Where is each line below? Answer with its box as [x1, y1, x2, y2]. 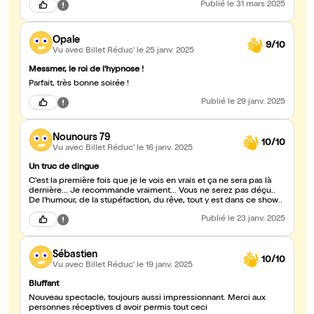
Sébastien [53, 250, 97, 260]
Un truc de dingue [29, 163, 99, 172]
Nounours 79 [53, 132, 110, 143]
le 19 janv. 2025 [137, 261, 193, 270]
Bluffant [29, 280, 59, 289]
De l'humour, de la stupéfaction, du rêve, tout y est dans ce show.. [187, 197, 282, 206]
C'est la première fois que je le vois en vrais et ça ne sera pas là [29, 177, 271, 186]
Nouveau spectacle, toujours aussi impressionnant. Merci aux [29, 294, 266, 303]
